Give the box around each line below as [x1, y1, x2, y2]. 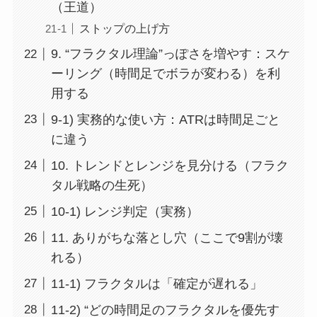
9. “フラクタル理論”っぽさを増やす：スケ [50, 47, 290, 62]
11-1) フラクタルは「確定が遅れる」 [50, 276, 263, 291]
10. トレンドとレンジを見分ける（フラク [50, 158, 289, 173]
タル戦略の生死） [50, 178, 153, 192]
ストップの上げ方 [79, 22, 170, 35]
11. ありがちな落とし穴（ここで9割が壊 [50, 230, 283, 245]
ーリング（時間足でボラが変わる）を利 [50, 67, 280, 81]
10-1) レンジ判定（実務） [50, 204, 199, 219]
